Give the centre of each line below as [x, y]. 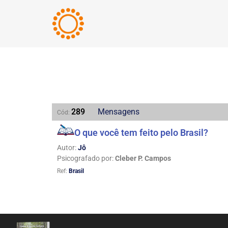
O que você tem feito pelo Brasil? [141, 133]
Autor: [67, 148]
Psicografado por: [86, 158]
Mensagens [119, 112]
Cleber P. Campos [143, 158]
